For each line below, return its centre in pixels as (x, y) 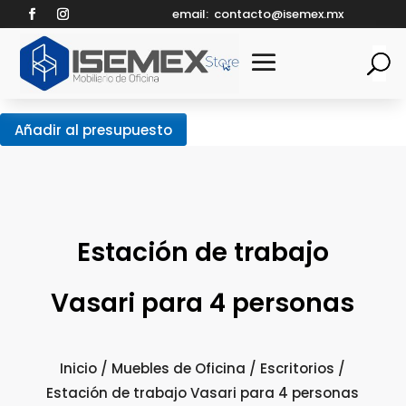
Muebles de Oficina (179, 369)
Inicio (79, 369)
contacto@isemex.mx (278, 14)
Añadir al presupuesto (93, 130)
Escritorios (298, 369)
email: (191, 14)
